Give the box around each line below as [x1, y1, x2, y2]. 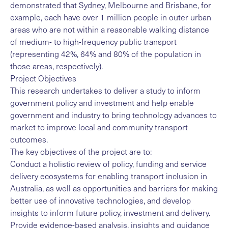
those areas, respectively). [10, 60, 103, 71]
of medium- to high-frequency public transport [10, 36, 177, 47]
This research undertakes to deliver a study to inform [10, 84, 201, 96]
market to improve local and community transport [10, 121, 188, 132]
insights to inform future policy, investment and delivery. [10, 207, 210, 218]
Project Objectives [10, 72, 76, 83]
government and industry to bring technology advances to [10, 109, 217, 120]
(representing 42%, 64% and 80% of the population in [10, 48, 201, 59]
